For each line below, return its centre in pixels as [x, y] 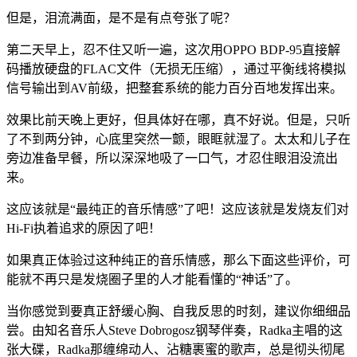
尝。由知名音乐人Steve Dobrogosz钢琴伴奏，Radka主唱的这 [175, 331]
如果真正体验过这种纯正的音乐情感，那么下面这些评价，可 [178, 261]
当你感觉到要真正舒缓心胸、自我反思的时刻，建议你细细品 [178, 312]
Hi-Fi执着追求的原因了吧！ [84, 229]
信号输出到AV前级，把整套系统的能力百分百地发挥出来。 [175, 88]
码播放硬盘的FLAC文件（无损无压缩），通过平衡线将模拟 [176, 69]
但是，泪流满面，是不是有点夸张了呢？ [121, 18]
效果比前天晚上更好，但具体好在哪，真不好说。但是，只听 [178, 120]
